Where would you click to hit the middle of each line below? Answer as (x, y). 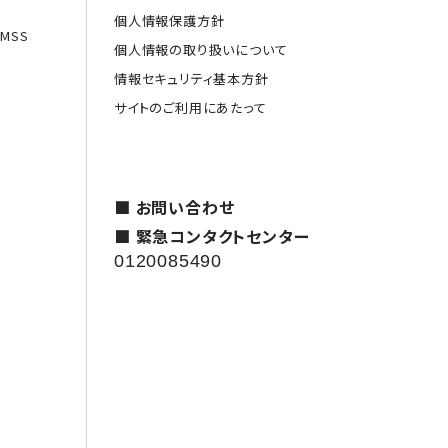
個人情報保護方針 (169, 20)
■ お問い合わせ (174, 207)
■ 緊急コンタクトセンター (212, 236)
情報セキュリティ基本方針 (191, 78)
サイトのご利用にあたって (190, 107)
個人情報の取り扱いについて (201, 49)
